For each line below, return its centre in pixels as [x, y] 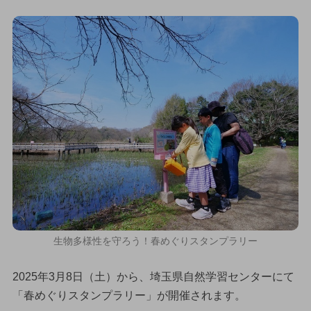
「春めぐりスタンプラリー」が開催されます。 [129, 296]
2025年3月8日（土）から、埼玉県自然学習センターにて [153, 277]
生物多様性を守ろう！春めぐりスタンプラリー [155, 241]
